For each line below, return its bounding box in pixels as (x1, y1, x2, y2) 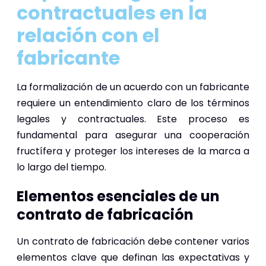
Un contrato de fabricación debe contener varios (17, 234, 249, 248)
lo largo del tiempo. (17, 160, 106, 174)
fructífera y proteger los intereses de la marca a (17, 144, 249, 158)
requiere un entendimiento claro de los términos (17, 96, 249, 110)
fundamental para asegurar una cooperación (17, 128, 249, 142)
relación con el (17, 21, 160, 49)
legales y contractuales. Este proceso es (17, 112, 249, 126)
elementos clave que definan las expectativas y (17, 250, 249, 264)
